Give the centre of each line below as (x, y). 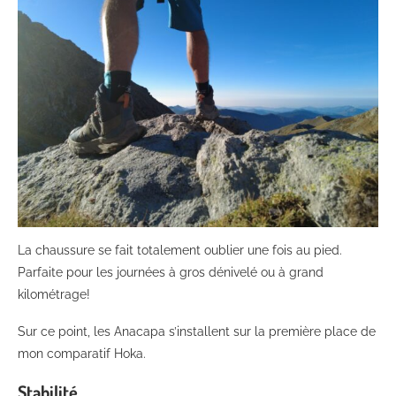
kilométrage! (54, 294)
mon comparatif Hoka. (82, 353)
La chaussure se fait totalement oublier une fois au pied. (180, 250)
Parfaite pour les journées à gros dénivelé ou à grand (171, 272)
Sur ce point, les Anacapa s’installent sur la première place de (197, 331)
